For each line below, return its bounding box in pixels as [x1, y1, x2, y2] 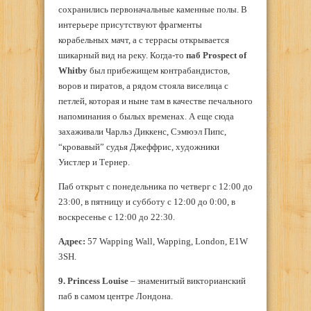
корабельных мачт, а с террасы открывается [58, 34, 229, 45]
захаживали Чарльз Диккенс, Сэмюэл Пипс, [58, 126, 226, 137]
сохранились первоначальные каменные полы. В [58, 3, 247, 15]
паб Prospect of [186, 49, 246, 60]
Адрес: [58, 235, 85, 246]
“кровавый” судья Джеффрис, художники [58, 141, 219, 152]
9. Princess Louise [58, 275, 128, 286]
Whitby [58, 65, 87, 76]
